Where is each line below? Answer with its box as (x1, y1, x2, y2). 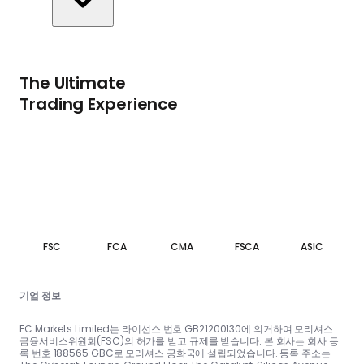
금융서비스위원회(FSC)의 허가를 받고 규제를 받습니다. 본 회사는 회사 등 (19, 333, 339, 348)
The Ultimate (19, 71, 126, 94)
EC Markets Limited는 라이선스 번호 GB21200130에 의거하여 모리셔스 (19, 321, 334, 336)
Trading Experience (19, 92, 179, 115)
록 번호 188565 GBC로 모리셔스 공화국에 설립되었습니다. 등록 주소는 (19, 345, 331, 360)
